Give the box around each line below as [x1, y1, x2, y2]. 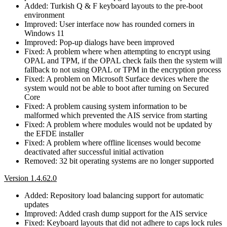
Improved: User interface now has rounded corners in [24, 19, 195, 28]
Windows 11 [24, 28, 64, 37]
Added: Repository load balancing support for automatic [24, 191, 204, 200]
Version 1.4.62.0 [4, 173, 57, 182]
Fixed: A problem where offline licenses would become [24, 138, 201, 147]
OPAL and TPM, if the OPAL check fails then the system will [24, 56, 222, 65]
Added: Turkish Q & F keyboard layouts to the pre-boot [24, 1, 203, 10]
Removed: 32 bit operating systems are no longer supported [24, 156, 214, 165]
